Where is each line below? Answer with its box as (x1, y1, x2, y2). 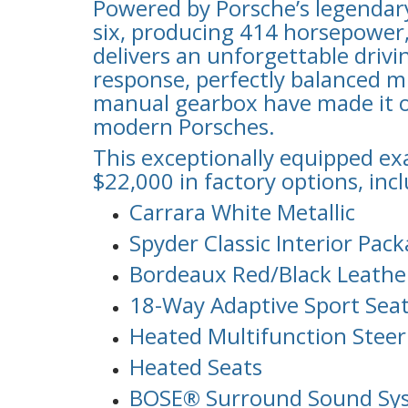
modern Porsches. (93, 110, 275, 141)
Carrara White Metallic (129, 196, 355, 227)
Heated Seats (129, 351, 262, 382)
